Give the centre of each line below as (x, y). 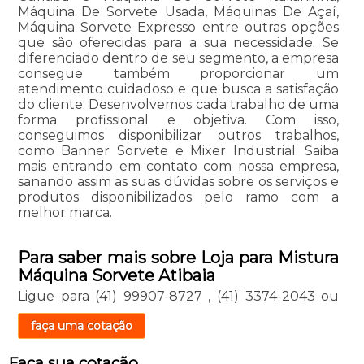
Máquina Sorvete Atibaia (116, 275)
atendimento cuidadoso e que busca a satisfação (178, 89)
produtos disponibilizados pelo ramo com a (178, 197)
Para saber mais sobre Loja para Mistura (178, 257)
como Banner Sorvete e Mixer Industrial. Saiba (178, 150)
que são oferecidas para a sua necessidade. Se (178, 42)
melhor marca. (65, 212)
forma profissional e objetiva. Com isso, (178, 119)
